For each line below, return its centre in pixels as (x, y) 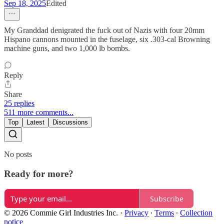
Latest (35, 122)
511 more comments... (39, 112)
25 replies (19, 103)
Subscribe (167, 198)
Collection (196, 213)
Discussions (70, 122)
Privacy (136, 213)
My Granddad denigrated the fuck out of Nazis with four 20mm (104, 30)
